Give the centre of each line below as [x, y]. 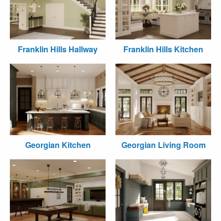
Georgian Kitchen [58, 145]
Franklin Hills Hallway [58, 49]
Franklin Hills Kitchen [163, 49]
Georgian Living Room [163, 145]
